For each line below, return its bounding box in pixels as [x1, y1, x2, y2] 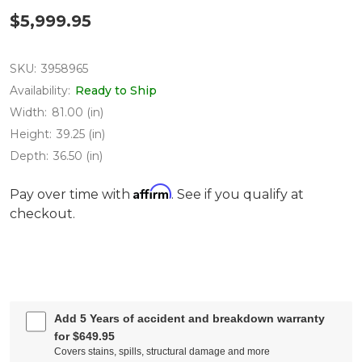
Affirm [133, 183, 171, 200]
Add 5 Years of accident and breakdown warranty [54, 312, 326, 325]
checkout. [10, 206, 75, 221]
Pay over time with [10, 187, 133, 202]
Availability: [10, 83, 70, 98]
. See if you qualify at [171, 187, 304, 202]
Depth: [10, 149, 48, 163]
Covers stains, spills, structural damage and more [54, 346, 271, 357]
